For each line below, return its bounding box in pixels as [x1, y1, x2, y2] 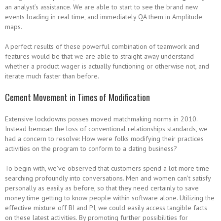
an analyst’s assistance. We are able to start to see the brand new [5, 2, 198, 11]
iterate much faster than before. [5, 72, 99, 80]
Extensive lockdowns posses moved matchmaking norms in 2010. [5, 114, 197, 123]
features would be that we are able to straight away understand [5, 52, 194, 61]
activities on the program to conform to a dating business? [5, 144, 177, 153]
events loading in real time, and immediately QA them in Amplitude [5, 12, 202, 21]
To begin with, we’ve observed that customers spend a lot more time [5, 164, 209, 173]
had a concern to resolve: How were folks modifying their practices [5, 134, 204, 143]
